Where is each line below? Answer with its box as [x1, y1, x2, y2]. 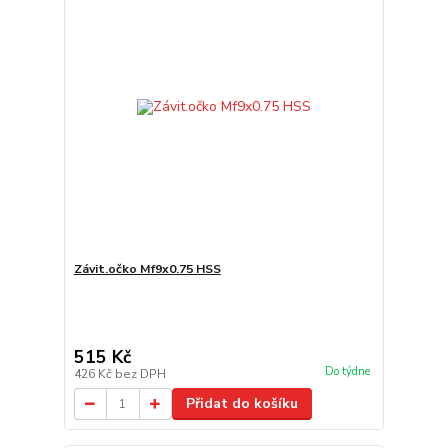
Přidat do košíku [185, 394, 298, 413]
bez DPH [114, 366, 166, 382]
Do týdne [324, 364, 370, 380]
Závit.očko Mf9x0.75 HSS [73, 261, 221, 277]
